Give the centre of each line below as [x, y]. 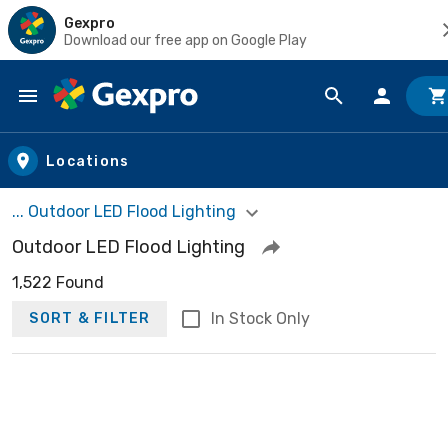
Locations [88, 161]
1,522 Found [58, 282]
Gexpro [89, 23]
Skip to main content [105, 115]
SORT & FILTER [90, 319]
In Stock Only [260, 318]
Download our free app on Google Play [185, 40]
